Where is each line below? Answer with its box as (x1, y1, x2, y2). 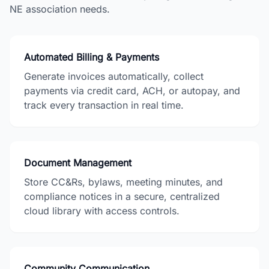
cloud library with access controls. (24, 205, 180, 217)
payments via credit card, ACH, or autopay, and (24, 85, 240, 97)
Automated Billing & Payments (24, 51, 159, 63)
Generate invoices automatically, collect (24, 70, 204, 82)
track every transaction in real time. (24, 99, 184, 111)
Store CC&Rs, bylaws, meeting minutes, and (24, 176, 223, 188)
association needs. (23, 3, 110, 15)
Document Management (24, 157, 131, 169)
